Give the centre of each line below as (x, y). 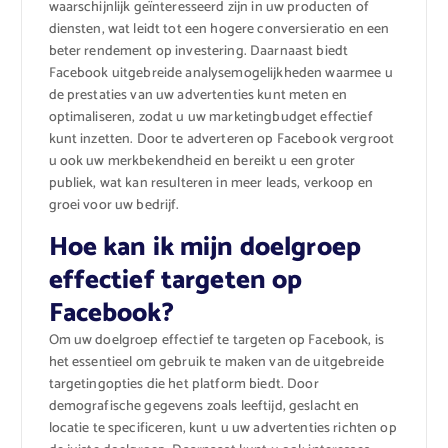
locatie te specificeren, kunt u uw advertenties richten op (222, 429)
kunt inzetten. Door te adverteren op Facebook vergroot (221, 140)
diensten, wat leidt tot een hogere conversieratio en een (219, 30)
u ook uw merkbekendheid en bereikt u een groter (202, 162)
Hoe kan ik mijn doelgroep (205, 248)
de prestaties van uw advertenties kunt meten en (198, 96)
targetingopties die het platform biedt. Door (183, 385)
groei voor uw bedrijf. (114, 206)
